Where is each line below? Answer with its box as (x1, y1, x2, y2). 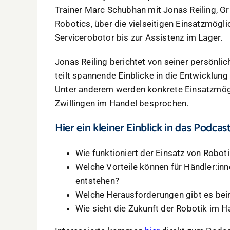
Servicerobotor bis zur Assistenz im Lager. (55, 32, 223, 43)
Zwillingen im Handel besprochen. (55, 98, 189, 108)
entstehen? (75, 176, 119, 186)
